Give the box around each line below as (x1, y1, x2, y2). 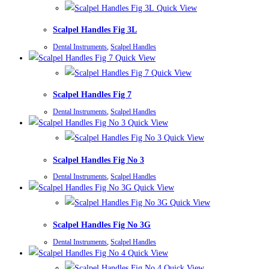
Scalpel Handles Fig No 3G (53, 220, 151, 229)
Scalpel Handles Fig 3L (53, 25, 137, 35)
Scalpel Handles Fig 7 (53, 90, 131, 100)
